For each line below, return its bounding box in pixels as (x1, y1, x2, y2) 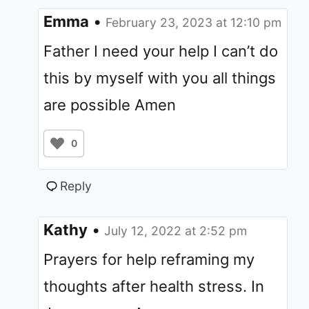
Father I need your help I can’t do (43, 41, 278, 60)
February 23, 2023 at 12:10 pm (106, 14, 281, 30)
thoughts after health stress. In (43, 277, 264, 295)
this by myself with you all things (43, 68, 276, 87)
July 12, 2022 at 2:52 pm (104, 223, 247, 238)
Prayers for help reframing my (43, 250, 255, 268)
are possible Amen (43, 95, 176, 114)
